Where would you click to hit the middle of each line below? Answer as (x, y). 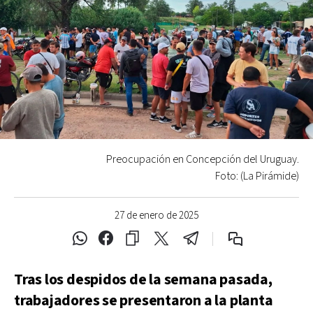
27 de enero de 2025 (156, 215)
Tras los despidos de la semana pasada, (143, 279)
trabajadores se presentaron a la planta (144, 300)
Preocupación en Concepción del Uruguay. (203, 159)
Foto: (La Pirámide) (257, 176)
